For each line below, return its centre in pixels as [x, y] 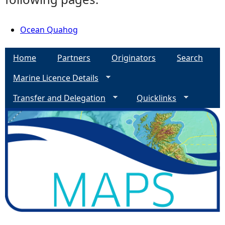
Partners [74, 58]
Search [190, 58]
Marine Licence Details [56, 78]
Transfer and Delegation [59, 98]
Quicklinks [156, 98]
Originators [134, 58]
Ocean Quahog [49, 30]
